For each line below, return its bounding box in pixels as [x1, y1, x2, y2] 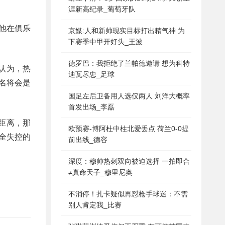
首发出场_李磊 [68, 103, 115, 111]
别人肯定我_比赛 [68, 201, 122, 209]
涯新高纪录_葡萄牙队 [68, 5, 136, 13]
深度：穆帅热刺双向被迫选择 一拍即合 [68, 157, 190, 165]
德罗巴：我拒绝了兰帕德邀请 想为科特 [68, 59, 190, 67]
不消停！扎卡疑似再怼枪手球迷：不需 [68, 190, 188, 198]
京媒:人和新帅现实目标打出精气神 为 [68, 27, 185, 35]
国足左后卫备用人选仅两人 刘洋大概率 [68, 92, 190, 100]
